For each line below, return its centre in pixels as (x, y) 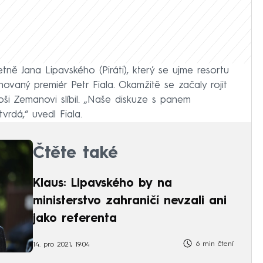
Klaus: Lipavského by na (102, 183)
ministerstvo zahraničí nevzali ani (130, 201)
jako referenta (75, 219)
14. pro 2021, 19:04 (61, 245)
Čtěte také (75, 154)
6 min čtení (213, 244)
